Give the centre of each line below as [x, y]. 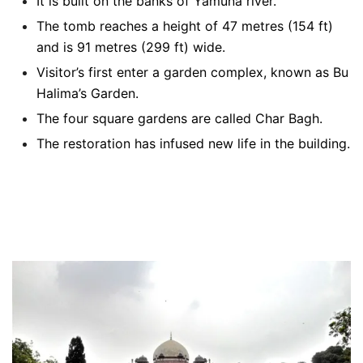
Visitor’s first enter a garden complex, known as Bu [192, 72]
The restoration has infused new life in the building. [193, 143]
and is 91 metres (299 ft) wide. [131, 47]
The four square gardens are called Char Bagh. [179, 118]
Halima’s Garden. [88, 93]
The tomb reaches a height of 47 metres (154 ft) [185, 26]
